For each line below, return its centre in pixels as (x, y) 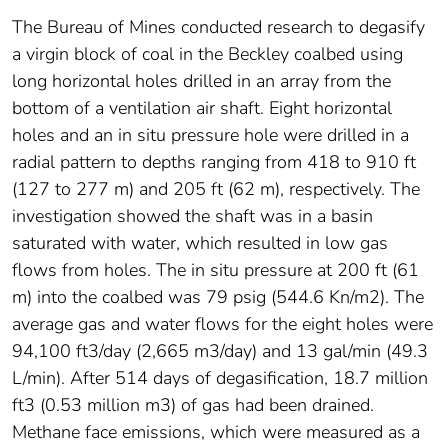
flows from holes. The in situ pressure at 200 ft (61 (215, 269)
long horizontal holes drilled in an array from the (201, 80)
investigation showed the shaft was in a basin (192, 215)
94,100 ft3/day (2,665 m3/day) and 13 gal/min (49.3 (220, 350)
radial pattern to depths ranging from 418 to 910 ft (214, 161)
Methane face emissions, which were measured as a (216, 431)
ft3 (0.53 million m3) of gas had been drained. (193, 404)
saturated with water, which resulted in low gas (200, 242)
